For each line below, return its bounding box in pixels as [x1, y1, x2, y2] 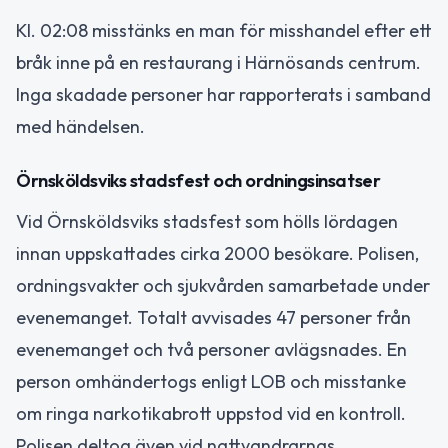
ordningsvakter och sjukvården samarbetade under [16, 274, 430, 298]
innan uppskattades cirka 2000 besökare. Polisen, [16, 242, 419, 266]
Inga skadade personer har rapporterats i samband [16, 82, 431, 106]
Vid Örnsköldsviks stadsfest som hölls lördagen [16, 210, 398, 234]
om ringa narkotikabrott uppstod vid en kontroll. [16, 402, 406, 426]
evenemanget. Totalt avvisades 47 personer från [16, 306, 411, 330]
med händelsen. [16, 114, 145, 138]
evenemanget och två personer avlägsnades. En [16, 338, 407, 362]
